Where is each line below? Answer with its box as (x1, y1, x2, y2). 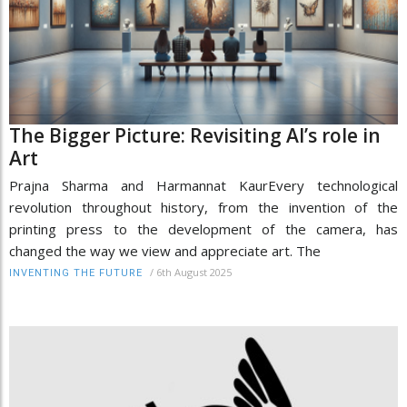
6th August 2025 (156, 264, 232, 279)
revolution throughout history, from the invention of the (9, 197, 398, 216)
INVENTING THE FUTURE (9, 266, 143, 279)
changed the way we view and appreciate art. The (9, 241, 321, 260)
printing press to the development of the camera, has (9, 219, 398, 238)
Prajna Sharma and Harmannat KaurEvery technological (9, 175, 398, 194)
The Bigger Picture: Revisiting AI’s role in (9, 122, 381, 148)
